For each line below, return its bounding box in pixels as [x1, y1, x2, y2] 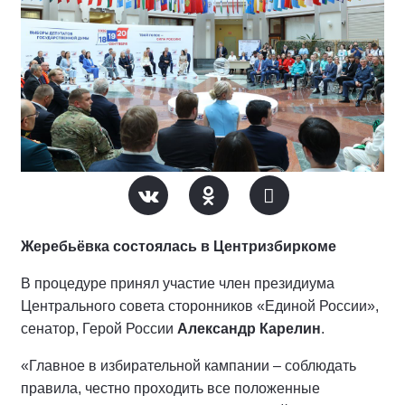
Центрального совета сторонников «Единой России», [21, 298, 379, 315]
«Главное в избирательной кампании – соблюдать [21, 358, 356, 374]
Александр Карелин [174, 321, 321, 337]
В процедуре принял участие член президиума [21, 276, 334, 292]
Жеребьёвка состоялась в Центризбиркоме [21, 239, 336, 255]
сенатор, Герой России [21, 321, 174, 337]
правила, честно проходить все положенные [21, 381, 320, 397]
